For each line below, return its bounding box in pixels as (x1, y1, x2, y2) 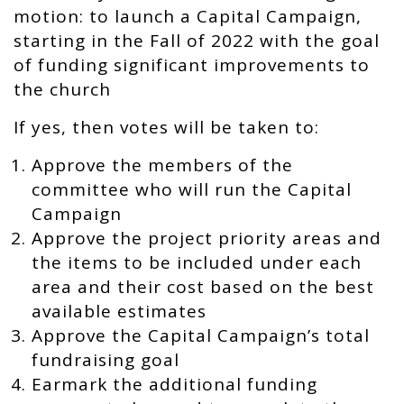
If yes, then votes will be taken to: (14, 115, 319, 139)
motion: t (14, 5, 97, 28)
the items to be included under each (32, 251, 362, 274)
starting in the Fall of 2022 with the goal (14, 29, 380, 52)
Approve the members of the (32, 153, 293, 177)
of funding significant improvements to (14, 53, 370, 77)
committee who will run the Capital (32, 178, 352, 201)
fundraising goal (32, 348, 179, 372)
